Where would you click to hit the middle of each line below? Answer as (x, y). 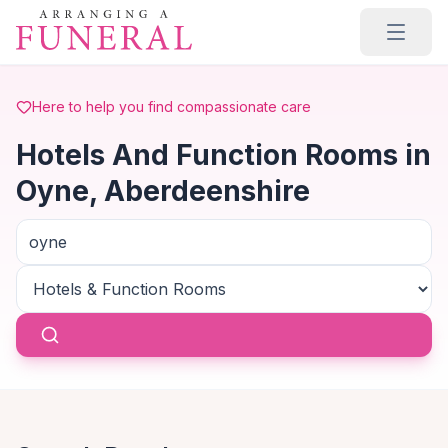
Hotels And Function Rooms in (223, 155)
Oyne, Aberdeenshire (163, 191)
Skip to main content (93, 19)
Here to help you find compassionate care (171, 106)
